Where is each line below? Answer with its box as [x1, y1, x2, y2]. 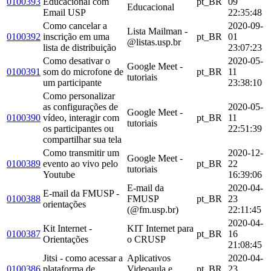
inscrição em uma [43, 31, 109, 42]
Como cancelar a [43, 20, 107, 31]
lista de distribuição [43, 42, 116, 53]
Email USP [43, 7, 86, 18]
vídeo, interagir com [43, 112, 119, 123]
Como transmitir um [43, 147, 119, 158]
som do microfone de [43, 66, 123, 77]
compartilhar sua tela [43, 134, 122, 145]
